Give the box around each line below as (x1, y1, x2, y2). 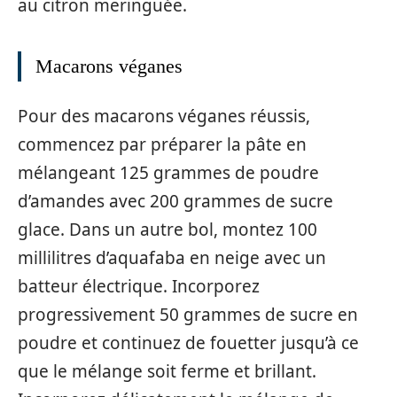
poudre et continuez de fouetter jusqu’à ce (18, 331, 359, 354)
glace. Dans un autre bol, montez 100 (18, 217, 317, 241)
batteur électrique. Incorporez (18, 274, 260, 298)
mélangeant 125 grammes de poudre (18, 160, 319, 184)
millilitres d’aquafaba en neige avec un (18, 245, 326, 269)
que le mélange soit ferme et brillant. (18, 359, 316, 383)
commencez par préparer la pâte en (18, 132, 307, 156)
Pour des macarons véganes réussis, (18, 104, 310, 128)
